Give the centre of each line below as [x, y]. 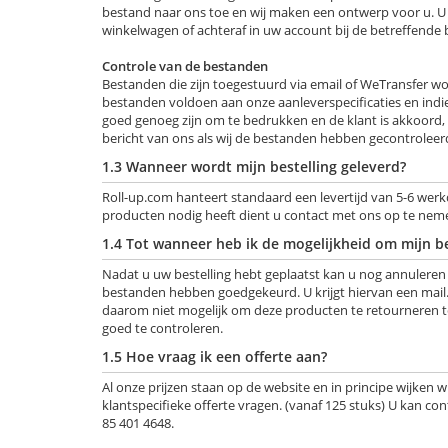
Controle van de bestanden [185, 66]
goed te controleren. [162, 328]
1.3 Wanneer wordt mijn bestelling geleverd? [254, 166]
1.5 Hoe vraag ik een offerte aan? [214, 356]
